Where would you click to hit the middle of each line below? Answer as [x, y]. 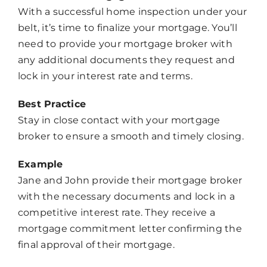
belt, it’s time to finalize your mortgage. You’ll [127, 28]
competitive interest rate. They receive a [116, 213]
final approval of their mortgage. [96, 245]
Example [40, 164]
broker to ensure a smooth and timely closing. [131, 136]
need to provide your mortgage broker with [125, 44]
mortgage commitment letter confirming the [130, 229]
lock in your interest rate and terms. [105, 76]
